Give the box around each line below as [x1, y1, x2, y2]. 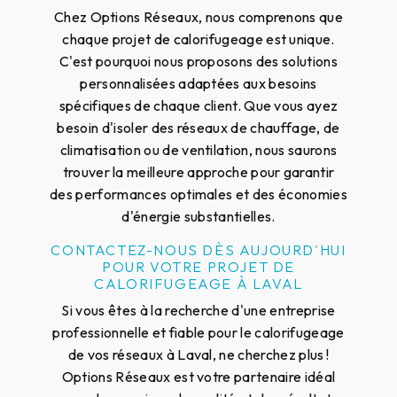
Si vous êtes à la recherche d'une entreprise [61, 300, 336, 319]
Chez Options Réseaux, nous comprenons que [53, 7, 344, 26]
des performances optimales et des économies [50, 184, 347, 203]
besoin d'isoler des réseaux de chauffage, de [57, 118, 340, 136]
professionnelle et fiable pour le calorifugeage [52, 323, 345, 341]
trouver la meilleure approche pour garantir [62, 162, 335, 181]
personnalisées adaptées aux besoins [80, 74, 317, 92]
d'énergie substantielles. [121, 206, 276, 225]
